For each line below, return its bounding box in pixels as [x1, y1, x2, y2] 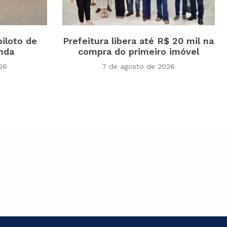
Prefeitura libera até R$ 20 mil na [63, 35, 214, 47]
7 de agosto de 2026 [102, 62, 175, 71]
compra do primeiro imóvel [78, 46, 199, 57]
